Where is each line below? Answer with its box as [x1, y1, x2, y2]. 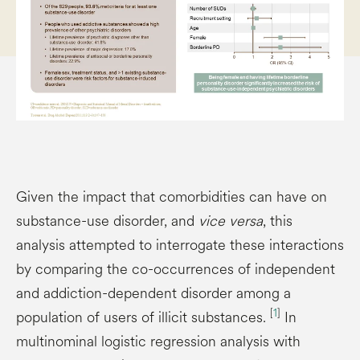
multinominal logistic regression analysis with [16, 330, 301, 352]
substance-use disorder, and [16, 210, 198, 231]
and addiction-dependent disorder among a [16, 282, 291, 304]
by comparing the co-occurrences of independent [16, 258, 335, 280]
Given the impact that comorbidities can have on [16, 186, 327, 207]
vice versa [198, 210, 263, 231]
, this [263, 210, 292, 231]
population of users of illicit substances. [16, 306, 270, 328]
